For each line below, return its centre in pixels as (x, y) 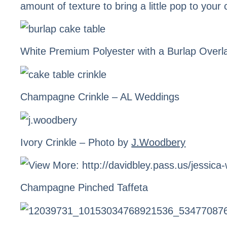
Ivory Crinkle (49, 142)
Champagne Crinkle (65, 97)
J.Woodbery (159, 142)
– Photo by (104, 142)
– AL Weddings (144, 97)
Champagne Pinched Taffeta (84, 188)
